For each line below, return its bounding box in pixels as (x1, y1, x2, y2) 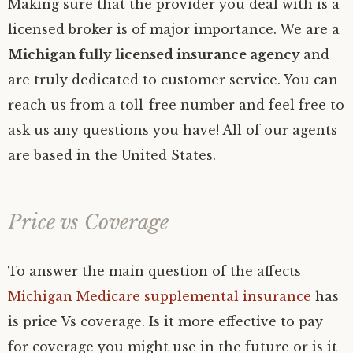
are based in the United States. (8, 147, 216, 163)
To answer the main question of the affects (8, 262, 301, 279)
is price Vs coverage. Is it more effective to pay (8, 313, 323, 329)
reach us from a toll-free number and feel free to (8, 96, 344, 113)
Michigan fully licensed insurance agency (8, 46, 303, 62)
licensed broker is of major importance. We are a (8, 20, 340, 37)
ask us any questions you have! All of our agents (8, 121, 337, 138)
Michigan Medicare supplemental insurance (8, 288, 311, 304)
